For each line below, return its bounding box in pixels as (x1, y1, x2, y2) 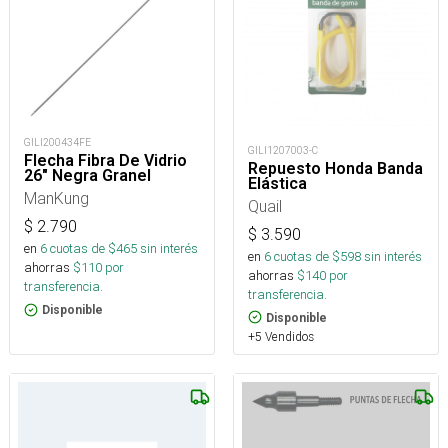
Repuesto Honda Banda (248, 158, 423, 178)
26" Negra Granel (24, 166, 151, 186)
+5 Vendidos (248, 328, 314, 344)
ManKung (24, 188, 89, 209)
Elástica (248, 173, 307, 193)
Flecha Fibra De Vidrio (24, 151, 187, 171)
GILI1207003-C (248, 143, 318, 157)
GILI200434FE (24, 136, 91, 150)
